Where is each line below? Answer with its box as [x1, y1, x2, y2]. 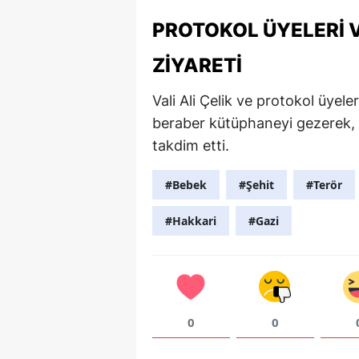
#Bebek [165, 176, 207, 192]
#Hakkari [165, 212, 216, 228]
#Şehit [239, 176, 274, 192]
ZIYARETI [152, 53, 242, 77]
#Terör [306, 176, 342, 192]
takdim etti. [152, 136, 229, 154]
